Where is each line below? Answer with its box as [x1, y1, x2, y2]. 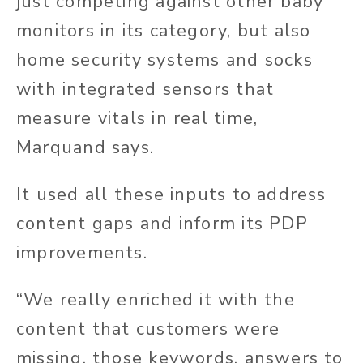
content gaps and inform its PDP [16, 211, 308, 237]
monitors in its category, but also [16, 19, 311, 44]
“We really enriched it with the [16, 288, 295, 313]
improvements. [16, 241, 147, 266]
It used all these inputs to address [16, 182, 327, 207]
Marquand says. [16, 135, 155, 160]
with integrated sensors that [16, 77, 275, 102]
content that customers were [16, 317, 280, 342]
